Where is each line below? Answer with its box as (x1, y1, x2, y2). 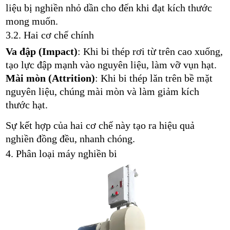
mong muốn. (5, 15, 58, 27)
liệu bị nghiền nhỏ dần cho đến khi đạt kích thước (5, 2, 212, 14)
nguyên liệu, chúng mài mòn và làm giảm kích (5, 86, 199, 98)
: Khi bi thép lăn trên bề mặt (94, 72, 213, 84)
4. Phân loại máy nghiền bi (5, 148, 117, 160)
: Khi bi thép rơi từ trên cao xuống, (77, 46, 223, 57)
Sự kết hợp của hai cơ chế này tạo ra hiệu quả (5, 120, 195, 131)
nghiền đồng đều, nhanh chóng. (5, 133, 135, 145)
